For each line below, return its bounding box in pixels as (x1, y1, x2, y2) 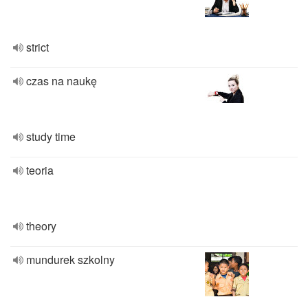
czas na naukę (26, 73, 97, 89)
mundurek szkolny (26, 252, 115, 267)
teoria (26, 162, 54, 178)
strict (26, 39, 49, 55)
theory (26, 218, 56, 234)
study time (26, 129, 76, 144)
